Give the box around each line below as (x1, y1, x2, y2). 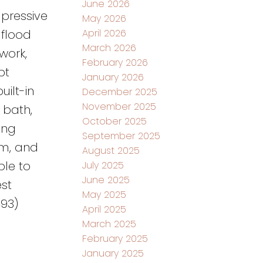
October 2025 (82, 114, 147, 128)
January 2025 (82, 246, 144, 260)
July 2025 (82, 158, 124, 172)
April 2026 (82, 26, 127, 40)
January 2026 (82, 70, 144, 84)
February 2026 (82, 55, 149, 69)
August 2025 (82, 143, 140, 157)
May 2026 (82, 11, 127, 25)
